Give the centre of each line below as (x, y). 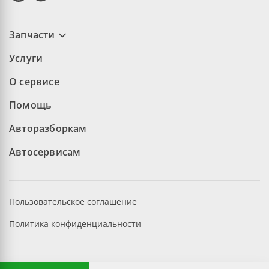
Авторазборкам (48, 128)
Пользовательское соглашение (73, 201)
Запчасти (32, 35)
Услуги (26, 58)
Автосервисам (45, 152)
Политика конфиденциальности (75, 224)
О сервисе (34, 82)
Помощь (31, 105)
